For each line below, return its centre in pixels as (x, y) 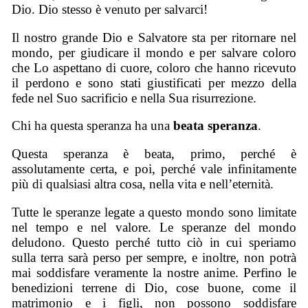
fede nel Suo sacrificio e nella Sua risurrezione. (134, 98)
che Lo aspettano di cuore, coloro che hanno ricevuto (154, 67)
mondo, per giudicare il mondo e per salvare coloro (154, 52)
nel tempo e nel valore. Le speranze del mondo (154, 227)
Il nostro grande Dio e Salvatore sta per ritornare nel (154, 37)
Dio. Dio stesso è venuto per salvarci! (110, 9)
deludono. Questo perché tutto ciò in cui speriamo (154, 242)
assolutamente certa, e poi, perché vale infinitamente (154, 168)
